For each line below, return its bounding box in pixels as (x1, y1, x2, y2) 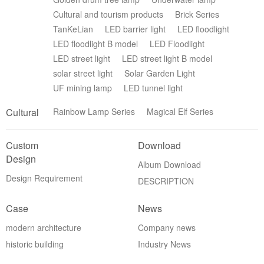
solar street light (53, 67, 113, 79)
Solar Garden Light (124, 67, 195, 79)
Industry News (138, 237, 191, 250)
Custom (6, 138, 38, 152)
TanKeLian (53, 22, 93, 35)
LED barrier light (105, 22, 166, 35)
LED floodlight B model (53, 37, 138, 49)
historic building (6, 237, 64, 250)
